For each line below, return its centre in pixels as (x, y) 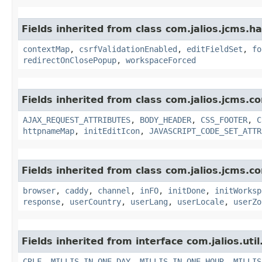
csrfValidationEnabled (128, 49)
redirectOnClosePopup (70, 60)
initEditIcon (112, 131)
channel (114, 190)
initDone (187, 190)
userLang (149, 201)
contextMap (46, 49)
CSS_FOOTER (224, 120)
